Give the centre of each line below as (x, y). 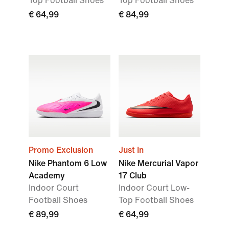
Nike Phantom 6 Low (68, 163)
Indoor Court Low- (154, 188)
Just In (131, 150)
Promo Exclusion (61, 150)
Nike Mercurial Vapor (158, 163)
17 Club (133, 176)
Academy (47, 176)
